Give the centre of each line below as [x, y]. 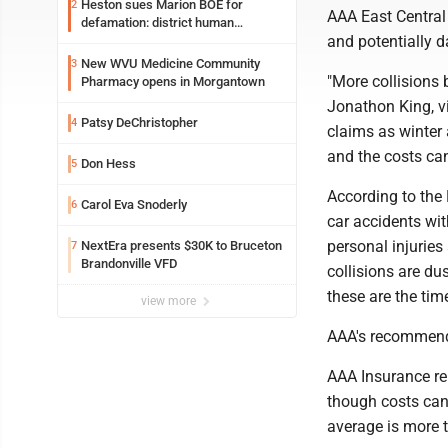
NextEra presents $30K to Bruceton [181, 245]
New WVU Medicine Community [170, 63]
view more [170, 301]
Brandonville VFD [129, 263]
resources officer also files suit [170, 40]
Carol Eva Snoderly [134, 204]
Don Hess [108, 163]
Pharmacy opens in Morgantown [173, 81]
